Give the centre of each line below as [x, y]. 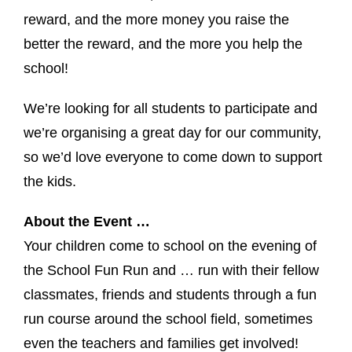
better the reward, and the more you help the [163, 44]
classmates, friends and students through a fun [170, 294]
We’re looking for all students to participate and [170, 108]
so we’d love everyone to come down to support [173, 157]
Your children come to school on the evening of [170, 246]
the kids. [50, 181]
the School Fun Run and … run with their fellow [171, 270]
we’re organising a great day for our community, [172, 132]
